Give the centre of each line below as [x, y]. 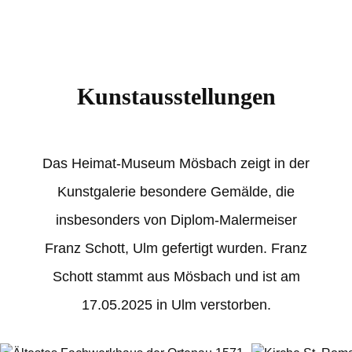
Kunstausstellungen [176, 96]
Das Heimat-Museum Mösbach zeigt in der [176, 163]
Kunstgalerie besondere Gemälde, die [176, 192]
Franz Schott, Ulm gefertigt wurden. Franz [176, 248]
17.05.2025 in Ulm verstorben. [176, 305]
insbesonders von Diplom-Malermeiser [176, 220]
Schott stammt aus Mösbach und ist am [176, 277]
